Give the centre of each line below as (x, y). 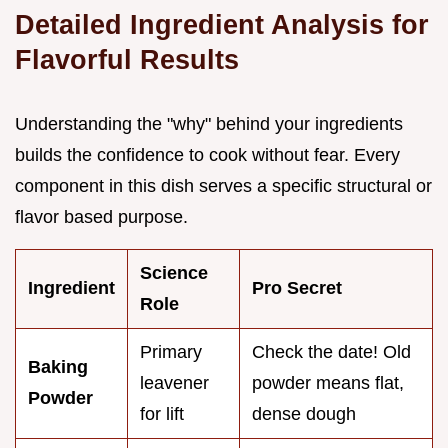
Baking (58, 366)
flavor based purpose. (101, 216)
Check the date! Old (331, 351)
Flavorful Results (127, 59)
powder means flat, (328, 382)
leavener (174, 382)
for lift (162, 413)
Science (174, 272)
